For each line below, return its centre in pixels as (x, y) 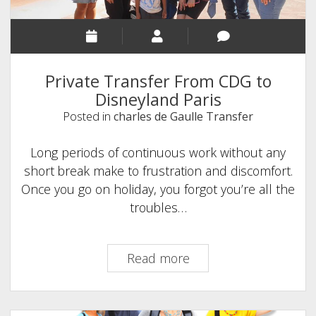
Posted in (88, 117)
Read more (158, 258)
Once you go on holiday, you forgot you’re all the (158, 189)
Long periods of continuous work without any (158, 152)
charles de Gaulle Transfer (183, 117)
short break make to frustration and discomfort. (158, 170)
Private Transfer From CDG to (158, 81)
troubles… (158, 207)
